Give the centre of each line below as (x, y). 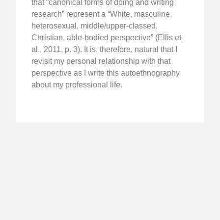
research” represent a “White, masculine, (102, 14)
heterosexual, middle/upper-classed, (95, 26)
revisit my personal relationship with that (101, 61)
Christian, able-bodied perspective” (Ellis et (106, 38)
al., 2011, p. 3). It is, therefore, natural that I (104, 50)
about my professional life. (77, 85)
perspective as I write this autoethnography (106, 73)
